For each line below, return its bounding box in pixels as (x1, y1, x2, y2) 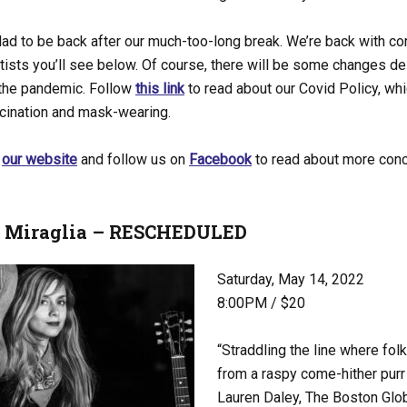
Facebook (189, 151, 252, 168)
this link (135, 80, 184, 97)
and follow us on (77, 151, 189, 168)
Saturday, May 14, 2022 (217, 271, 364, 288)
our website (2, 151, 77, 168)
